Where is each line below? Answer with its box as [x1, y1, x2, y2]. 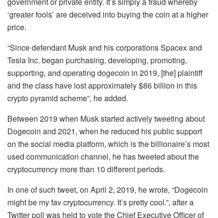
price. [7, 21, 26, 33]
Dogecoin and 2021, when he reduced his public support [7, 125, 202, 137]
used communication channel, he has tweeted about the [7, 150, 199, 162]
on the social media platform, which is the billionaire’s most [7, 138, 209, 149]
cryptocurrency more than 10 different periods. [7, 163, 165, 175]
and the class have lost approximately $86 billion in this [7, 79, 197, 91]
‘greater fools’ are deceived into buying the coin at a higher [7, 8, 208, 20]
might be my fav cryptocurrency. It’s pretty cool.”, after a [7, 196, 194, 208]
